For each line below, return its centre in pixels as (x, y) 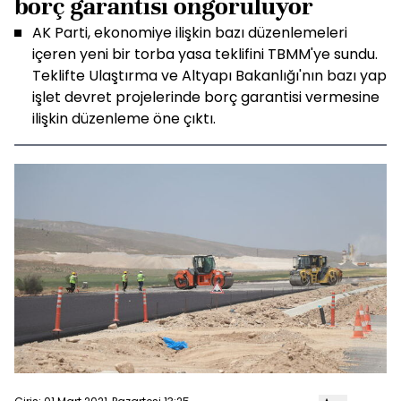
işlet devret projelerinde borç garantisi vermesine (206, 97)
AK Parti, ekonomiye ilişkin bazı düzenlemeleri (190, 33)
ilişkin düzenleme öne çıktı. (124, 119)
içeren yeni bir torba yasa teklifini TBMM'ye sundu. (205, 54)
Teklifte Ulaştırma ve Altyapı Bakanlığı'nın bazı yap (209, 76)
